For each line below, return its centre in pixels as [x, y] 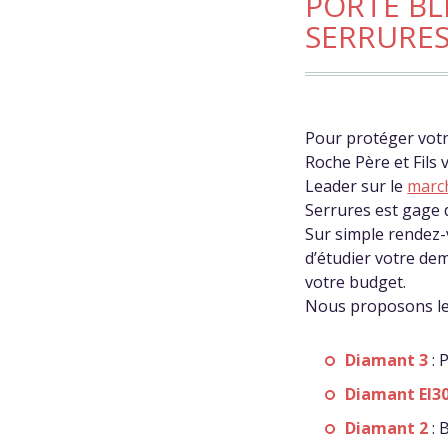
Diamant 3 [387, 360]
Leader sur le [356, 186]
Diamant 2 [387, 428]
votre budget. [356, 282]
